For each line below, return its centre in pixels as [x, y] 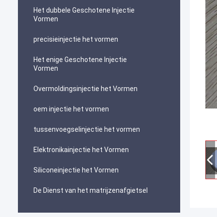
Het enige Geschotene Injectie [80, 60]
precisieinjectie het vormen [76, 39]
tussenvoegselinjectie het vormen [87, 129]
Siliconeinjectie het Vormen [76, 170]
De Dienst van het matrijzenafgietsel [91, 190]
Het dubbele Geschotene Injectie [84, 10]
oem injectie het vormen [71, 109]
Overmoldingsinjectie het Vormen [85, 89]
